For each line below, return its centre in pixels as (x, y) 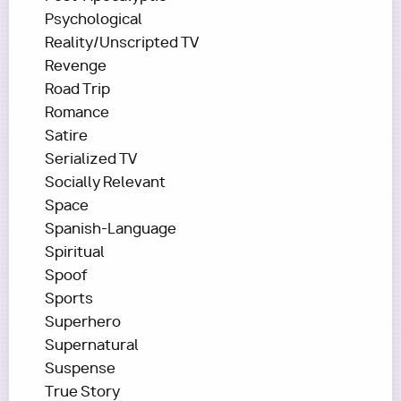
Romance (77, 112)
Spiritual (75, 252)
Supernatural (92, 345)
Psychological (94, 19)
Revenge (76, 66)
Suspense (80, 368)
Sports (69, 299)
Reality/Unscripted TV (122, 43)
